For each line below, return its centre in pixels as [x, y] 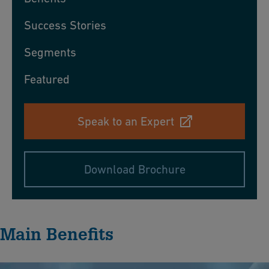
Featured [47, 80]
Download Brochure [134, 170]
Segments [50, 53]
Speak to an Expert [125, 122]
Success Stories [65, 26]
